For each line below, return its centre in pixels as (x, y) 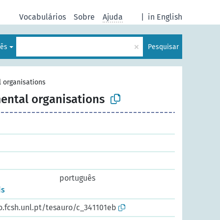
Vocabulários (42, 17)
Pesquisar (163, 47)
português (77, 178)
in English (165, 17)
